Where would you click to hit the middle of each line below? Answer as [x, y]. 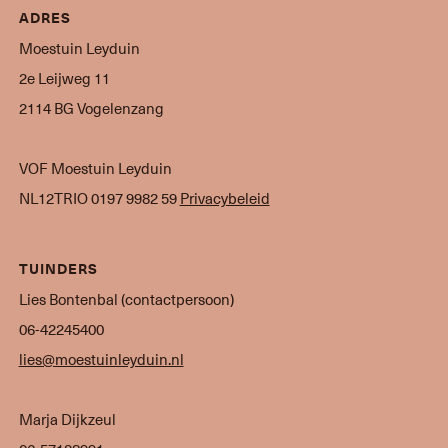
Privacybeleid [224, 198]
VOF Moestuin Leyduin [95, 168]
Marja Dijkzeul [67, 419]
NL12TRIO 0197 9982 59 [99, 198]
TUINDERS [58, 268]
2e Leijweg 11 [64, 78]
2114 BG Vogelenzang [91, 108]
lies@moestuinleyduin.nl [101, 359]
